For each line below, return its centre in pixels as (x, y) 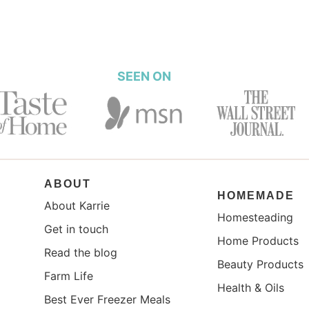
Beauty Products (261, 264)
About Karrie (77, 205)
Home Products (258, 240)
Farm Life (69, 276)
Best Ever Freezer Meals (108, 299)
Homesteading (256, 217)
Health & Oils (251, 287)
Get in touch (77, 229)
